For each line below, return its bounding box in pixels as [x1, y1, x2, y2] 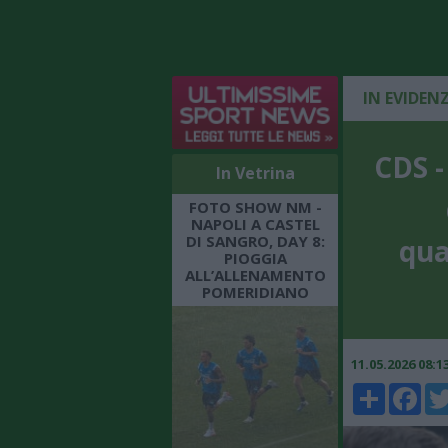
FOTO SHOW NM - [188, 196, 322, 217]
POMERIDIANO [201, 281, 309, 302]
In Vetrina [215, 161, 295, 184]
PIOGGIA [223, 247, 287, 268]
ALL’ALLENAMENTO [184, 264, 326, 285]
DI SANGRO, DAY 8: [185, 230, 325, 251]
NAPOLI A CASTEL [190, 213, 320, 234]
